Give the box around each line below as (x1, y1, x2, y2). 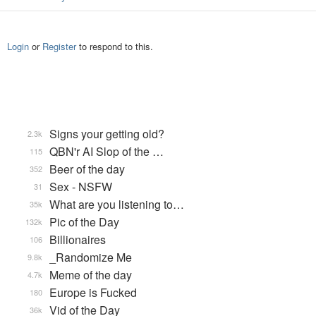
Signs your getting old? (49, 126, 164, 142)
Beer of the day (49, 161, 125, 177)
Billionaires (49, 231, 106, 248)
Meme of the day (49, 267, 132, 283)
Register (42, 39, 76, 53)
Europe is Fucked (49, 284, 137, 300)
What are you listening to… (49, 196, 184, 212)
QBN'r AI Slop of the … (49, 143, 164, 159)
